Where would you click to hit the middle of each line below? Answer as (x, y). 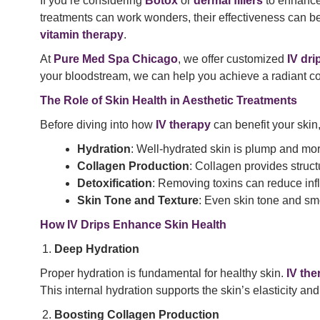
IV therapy (183, 125)
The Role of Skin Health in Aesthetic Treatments (169, 101)
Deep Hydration (97, 249)
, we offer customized (232, 59)
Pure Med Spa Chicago (116, 59)
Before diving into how (98, 125)
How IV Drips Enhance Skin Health (133, 225)
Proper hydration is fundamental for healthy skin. (163, 274)
